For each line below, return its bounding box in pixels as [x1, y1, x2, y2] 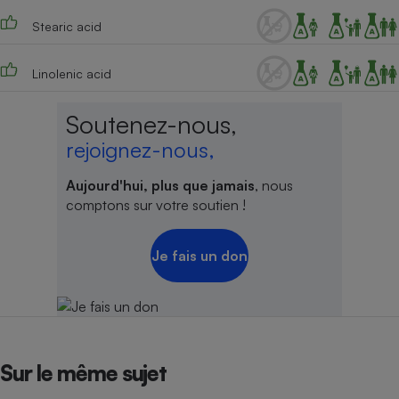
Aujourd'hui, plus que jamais [65, 176, 255, 194]
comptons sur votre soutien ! [65, 196, 246, 214]
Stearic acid [31, 18, 102, 34]
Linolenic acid [31, 65, 111, 81]
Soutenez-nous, [65, 109, 237, 140]
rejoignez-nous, [65, 136, 215, 163]
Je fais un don [151, 247, 248, 265]
